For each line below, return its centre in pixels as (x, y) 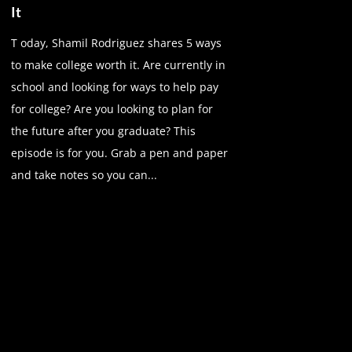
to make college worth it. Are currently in (118, 64)
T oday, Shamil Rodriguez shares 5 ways (116, 42)
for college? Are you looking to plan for (112, 108)
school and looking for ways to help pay (114, 86)
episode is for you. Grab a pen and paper (119, 152)
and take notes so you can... (84, 174)
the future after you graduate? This (103, 130)
